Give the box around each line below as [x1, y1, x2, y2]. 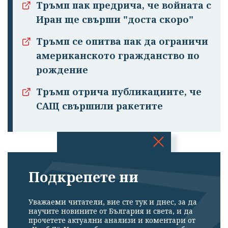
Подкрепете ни [28, 167, 138, 187]
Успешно [88, 153, 140, 168]
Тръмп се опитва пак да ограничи [36, 35, 208, 48]
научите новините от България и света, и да [28, 206, 193, 216]
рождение [36, 64, 88, 76]
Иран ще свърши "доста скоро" [36, 13, 193, 26]
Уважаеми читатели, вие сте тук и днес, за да [28, 196, 197, 207]
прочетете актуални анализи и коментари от [28, 215, 195, 225]
